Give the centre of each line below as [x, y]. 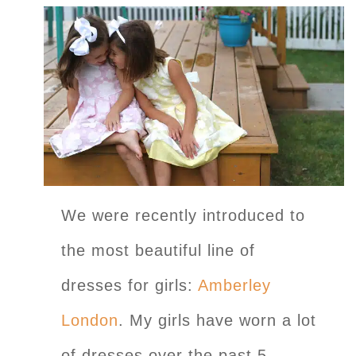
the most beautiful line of [158, 250]
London [90, 320]
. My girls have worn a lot [217, 320]
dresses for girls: [127, 285]
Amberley [232, 285]
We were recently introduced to [183, 215]
